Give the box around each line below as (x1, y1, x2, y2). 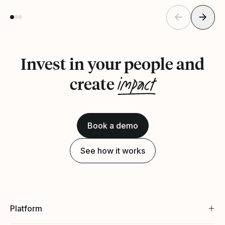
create (69, 73, 118, 94)
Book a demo (87, 120, 138, 131)
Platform (10, 203, 42, 213)
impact (117, 72, 156, 97)
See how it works (80, 145, 145, 156)
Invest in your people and (21, 53, 204, 74)
